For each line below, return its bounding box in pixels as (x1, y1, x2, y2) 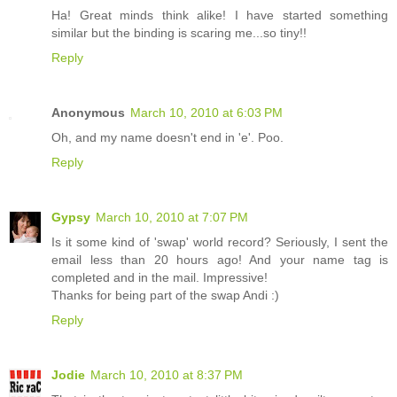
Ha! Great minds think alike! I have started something (51, 8, 388, 23)
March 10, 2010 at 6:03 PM (130, 105, 283, 121)
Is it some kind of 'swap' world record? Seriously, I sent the (51, 235, 388, 250)
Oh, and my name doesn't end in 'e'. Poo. (51, 130, 284, 145)
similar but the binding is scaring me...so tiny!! (51, 26, 307, 41)
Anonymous (51, 105, 125, 121)
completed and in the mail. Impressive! (51, 270, 268, 285)
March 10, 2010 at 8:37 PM (90, 368, 243, 383)
